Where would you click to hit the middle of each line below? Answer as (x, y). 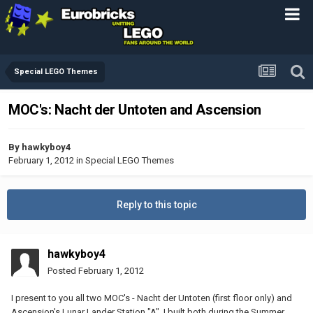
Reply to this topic (156, 204)
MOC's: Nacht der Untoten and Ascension (135, 110)
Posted (63, 270)
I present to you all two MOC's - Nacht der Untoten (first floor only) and (152, 298)
